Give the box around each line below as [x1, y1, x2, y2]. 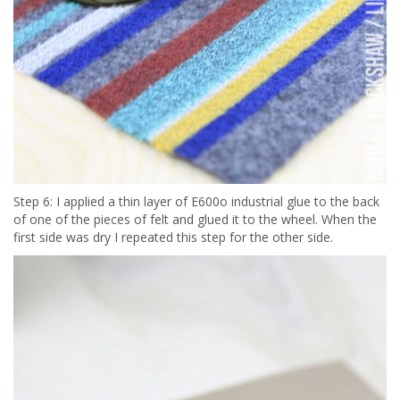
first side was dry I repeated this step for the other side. [13, 229, 333, 246]
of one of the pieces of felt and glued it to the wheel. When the [13, 211, 377, 229]
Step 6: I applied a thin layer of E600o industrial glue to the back [13, 193, 379, 211]
